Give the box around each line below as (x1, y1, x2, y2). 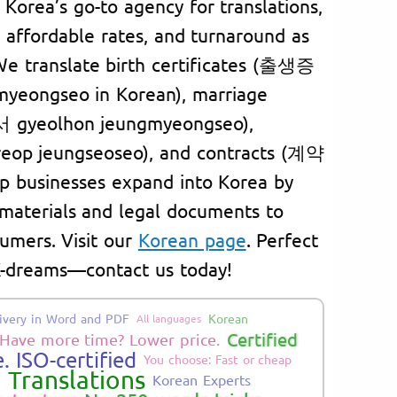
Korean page (137, 227, 246, 251)
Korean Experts (152, 370, 251, 388)
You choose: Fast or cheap (144, 350, 292, 367)
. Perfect (245, 227, 319, 251)
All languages (136, 310, 202, 325)
